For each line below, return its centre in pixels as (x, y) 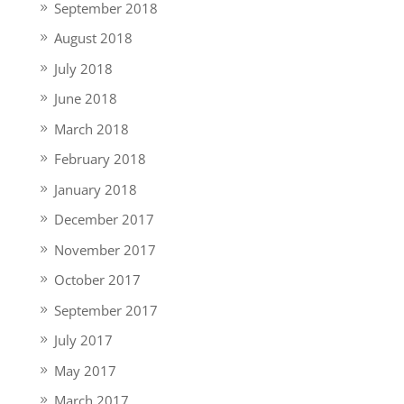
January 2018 (95, 189)
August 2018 (93, 38)
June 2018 (85, 98)
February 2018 (100, 159)
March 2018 (91, 129)
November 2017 (105, 249)
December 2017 (104, 219)
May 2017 (85, 370)
